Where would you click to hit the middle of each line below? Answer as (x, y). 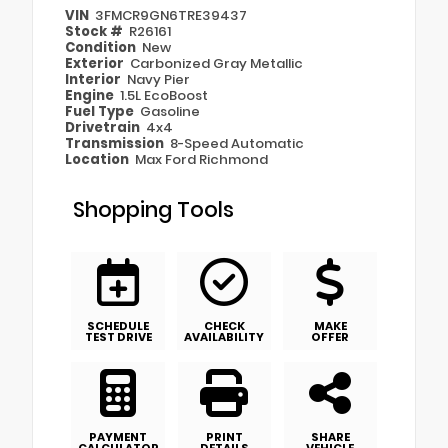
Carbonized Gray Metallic (217, 64)
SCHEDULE (118, 326)
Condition (102, 48)
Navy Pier (159, 80)
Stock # (95, 32)
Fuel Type (101, 112)
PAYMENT (118, 436)
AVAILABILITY (224, 337)
